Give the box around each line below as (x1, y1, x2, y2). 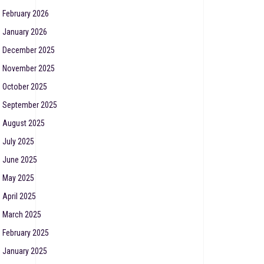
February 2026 (2, 9, 49, 19)
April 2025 (2, 192, 36, 202)
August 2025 (2, 118, 45, 128)
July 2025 (2, 137, 34, 147)
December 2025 (2, 45, 55, 55)
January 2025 (2, 246, 47, 256)
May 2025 (2, 173, 34, 183)
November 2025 (2, 64, 55, 74)
